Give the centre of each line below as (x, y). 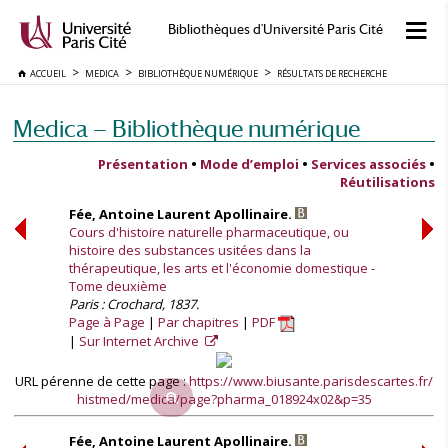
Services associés (368, 164)
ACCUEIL (46, 73)
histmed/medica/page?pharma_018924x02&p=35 (224, 399)
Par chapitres (198, 322)
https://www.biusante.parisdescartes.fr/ (311, 381)
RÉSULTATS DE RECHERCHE (332, 73)
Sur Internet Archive (140, 341)
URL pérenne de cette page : (102, 381)
